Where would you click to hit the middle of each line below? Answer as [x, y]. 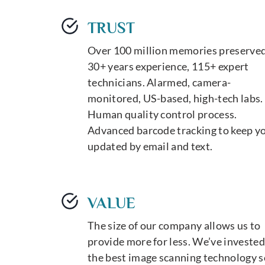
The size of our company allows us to [174, 225]
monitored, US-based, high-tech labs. [175, 98]
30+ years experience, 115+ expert [168, 66]
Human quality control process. [162, 114]
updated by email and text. [150, 146]
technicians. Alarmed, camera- [159, 82]
